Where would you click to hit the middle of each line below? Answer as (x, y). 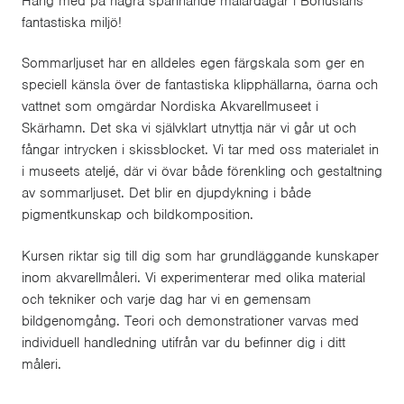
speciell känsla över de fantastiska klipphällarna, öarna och (200, 85)
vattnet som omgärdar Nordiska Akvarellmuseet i (170, 107)
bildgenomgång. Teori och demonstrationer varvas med (190, 321)
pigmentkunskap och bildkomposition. (140, 215)
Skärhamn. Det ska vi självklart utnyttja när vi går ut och (189, 129)
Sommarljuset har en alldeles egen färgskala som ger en (193, 64)
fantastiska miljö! (75, 23)
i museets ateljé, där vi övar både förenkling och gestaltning (202, 172)
